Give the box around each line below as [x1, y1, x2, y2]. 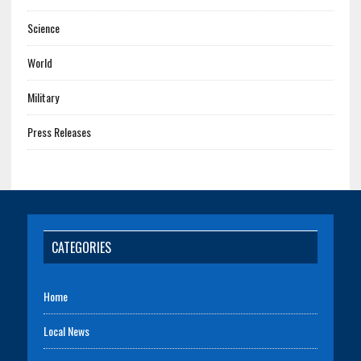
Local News [43, 322, 89, 339]
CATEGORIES [51, 237, 111, 257]
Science [27, 19, 60, 36]
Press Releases [27, 122, 91, 140]
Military [27, 88, 59, 106]
